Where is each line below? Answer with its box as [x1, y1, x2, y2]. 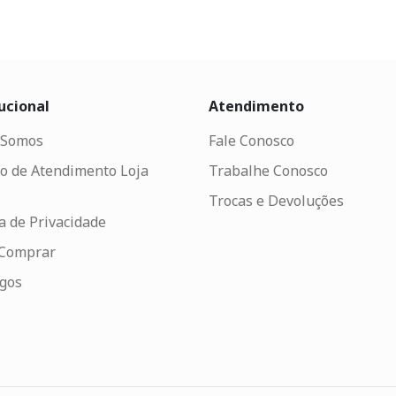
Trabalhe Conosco [208, 161, 328, 181]
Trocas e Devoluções [208, 191, 344, 211]
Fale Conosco [208, 131, 294, 151]
